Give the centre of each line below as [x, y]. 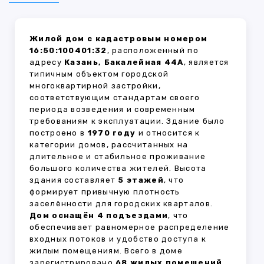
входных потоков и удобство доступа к [118, 239]
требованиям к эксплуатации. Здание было [127, 121]
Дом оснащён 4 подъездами [99, 216]
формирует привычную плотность [105, 192]
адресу [47, 62]
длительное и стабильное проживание [118, 157]
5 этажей [141, 180]
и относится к [168, 133]
